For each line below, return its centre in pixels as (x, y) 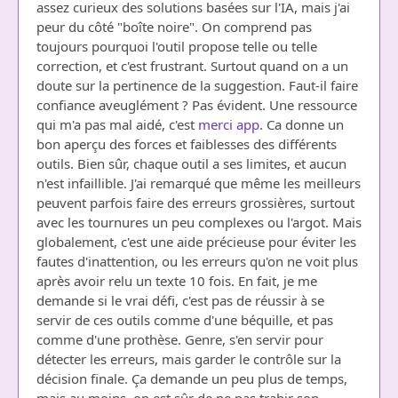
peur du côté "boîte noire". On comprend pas (174, 27)
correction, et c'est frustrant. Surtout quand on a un (192, 66)
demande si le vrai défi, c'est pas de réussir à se (180, 300)
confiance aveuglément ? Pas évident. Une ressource (197, 105)
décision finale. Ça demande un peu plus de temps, (192, 378)
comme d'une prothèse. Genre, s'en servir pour (180, 339)
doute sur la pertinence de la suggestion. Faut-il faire (197, 85)
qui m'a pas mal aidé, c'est (117, 124)
